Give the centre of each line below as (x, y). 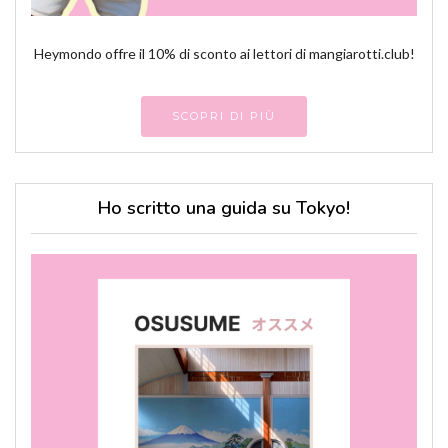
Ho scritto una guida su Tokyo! (224, 208)
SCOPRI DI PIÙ (224, 116)
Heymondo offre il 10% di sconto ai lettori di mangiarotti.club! (224, 54)
